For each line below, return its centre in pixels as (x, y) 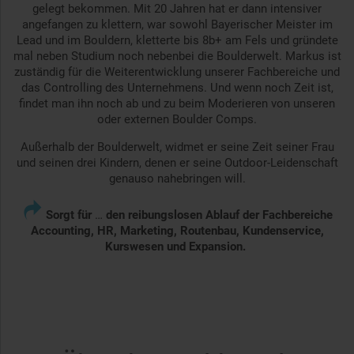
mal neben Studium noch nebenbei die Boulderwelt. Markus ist (177, 56)
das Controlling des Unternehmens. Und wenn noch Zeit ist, (177, 87)
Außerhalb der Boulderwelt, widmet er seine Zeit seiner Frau (177, 147)
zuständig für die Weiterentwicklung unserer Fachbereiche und (177, 72)
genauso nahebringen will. (177, 178)
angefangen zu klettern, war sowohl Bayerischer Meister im (177, 24)
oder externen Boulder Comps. (177, 119)
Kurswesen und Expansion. (177, 246)
